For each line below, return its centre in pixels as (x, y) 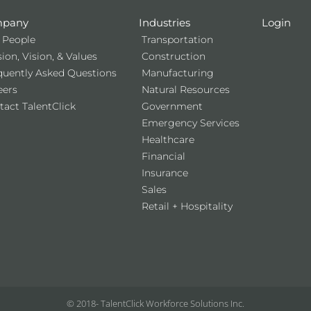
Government (172, 106)
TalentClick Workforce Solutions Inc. (171, 303)
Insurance (165, 173)
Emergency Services (190, 123)
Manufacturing (177, 73)
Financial (163, 156)
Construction (173, 56)
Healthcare (168, 139)
